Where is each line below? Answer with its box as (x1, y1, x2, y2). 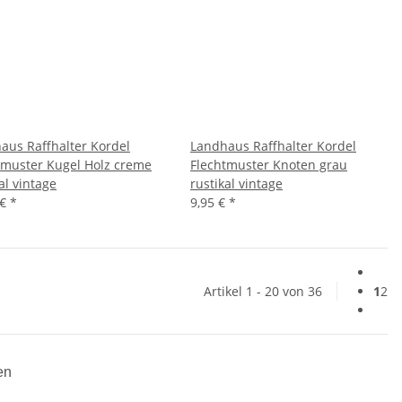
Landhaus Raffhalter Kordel (190, 136, 356, 154)
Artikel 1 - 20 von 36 (204, 282, 322, 300)
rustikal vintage (190, 174, 283, 192)
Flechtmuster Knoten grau (190, 155, 347, 173)
